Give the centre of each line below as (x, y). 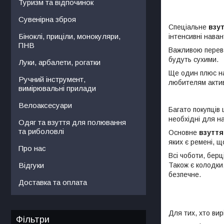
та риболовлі (41, 131)
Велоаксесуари (45, 105)
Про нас (32, 148)
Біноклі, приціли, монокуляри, (69, 36)
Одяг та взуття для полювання (72, 122)
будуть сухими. (193, 59)
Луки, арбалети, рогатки (59, 62)
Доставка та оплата (53, 182)
